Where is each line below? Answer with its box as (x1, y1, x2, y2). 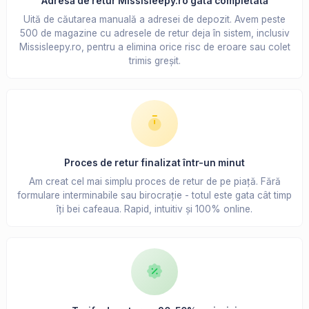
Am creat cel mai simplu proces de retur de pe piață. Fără (28, 176, 281, 188)
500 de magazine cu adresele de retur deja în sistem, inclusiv (19, 28, 290, 39)
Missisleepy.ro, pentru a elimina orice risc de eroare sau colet (19, 41, 290, 53)
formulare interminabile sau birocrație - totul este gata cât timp (17, 190, 292, 201)
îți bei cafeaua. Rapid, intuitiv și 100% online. (57, 203, 252, 215)
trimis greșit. (128, 55, 181, 67)
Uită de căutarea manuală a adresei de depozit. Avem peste (23, 14, 286, 26)
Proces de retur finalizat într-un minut (64, 157, 245, 169)
